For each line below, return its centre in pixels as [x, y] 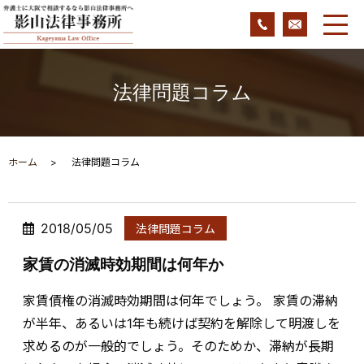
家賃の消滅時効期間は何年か [123, 265]
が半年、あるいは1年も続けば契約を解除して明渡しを [182, 324]
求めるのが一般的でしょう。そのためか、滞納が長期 [178, 347]
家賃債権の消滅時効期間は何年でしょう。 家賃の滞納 [180, 301]
